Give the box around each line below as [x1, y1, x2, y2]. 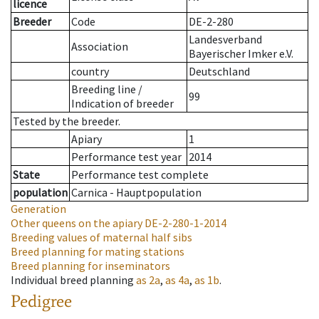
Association [71, 39, 128, 54]
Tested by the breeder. [13, 114, 120, 129]
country [71, 64, 109, 79]
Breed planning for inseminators [11, 258, 170, 273]
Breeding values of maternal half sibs [11, 230, 192, 245]
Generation [11, 202, 66, 216]
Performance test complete [71, 167, 209, 182]
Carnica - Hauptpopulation [71, 185, 202, 200]
